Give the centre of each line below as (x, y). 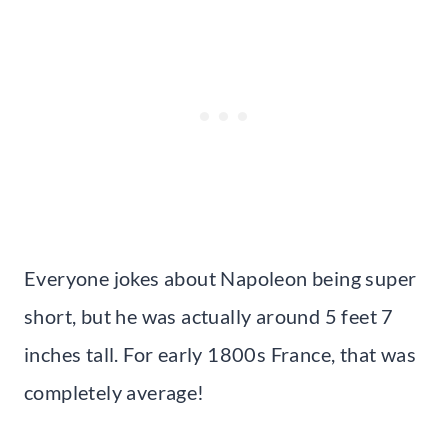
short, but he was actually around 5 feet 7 (209, 315)
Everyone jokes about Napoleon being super (220, 277)
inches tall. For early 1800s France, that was (220, 353)
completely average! (114, 391)
